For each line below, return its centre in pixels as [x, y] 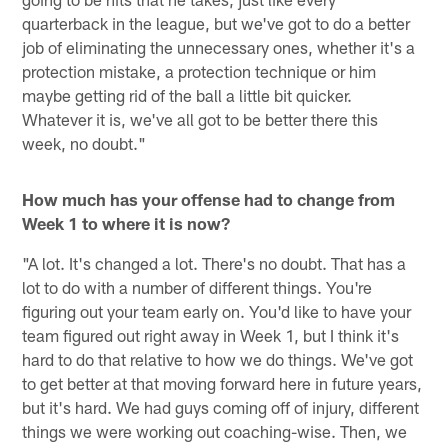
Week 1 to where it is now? [126, 222]
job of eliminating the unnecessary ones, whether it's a [219, 46]
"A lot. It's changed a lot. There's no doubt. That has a [214, 262]
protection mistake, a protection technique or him [199, 70]
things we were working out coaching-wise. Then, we [215, 430]
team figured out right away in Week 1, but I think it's [211, 334]
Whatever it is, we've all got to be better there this [200, 118]
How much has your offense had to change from [209, 198]
